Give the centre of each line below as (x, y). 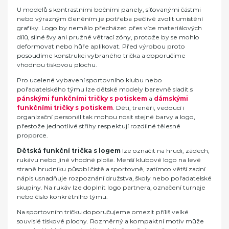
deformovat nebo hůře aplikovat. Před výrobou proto (101, 46)
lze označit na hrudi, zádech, (165, 150)
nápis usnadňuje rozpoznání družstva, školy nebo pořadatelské (114, 178)
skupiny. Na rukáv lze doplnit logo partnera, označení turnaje (111, 187)
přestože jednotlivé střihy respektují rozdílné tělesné (99, 126)
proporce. (32, 135)
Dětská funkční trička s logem (69, 150)
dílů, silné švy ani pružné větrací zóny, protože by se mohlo (108, 37)
